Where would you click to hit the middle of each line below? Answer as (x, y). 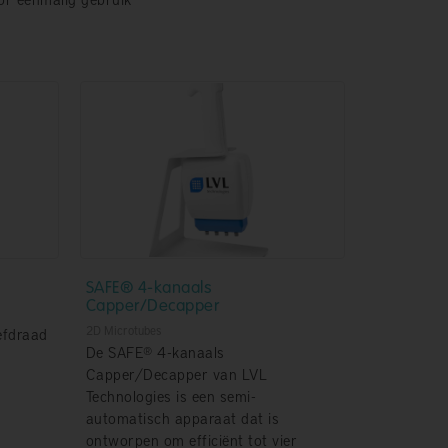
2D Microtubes (123, 330)
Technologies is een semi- (170, 396)
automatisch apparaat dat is (182, 418)
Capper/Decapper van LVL (176, 374)
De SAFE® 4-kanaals (155, 352)
